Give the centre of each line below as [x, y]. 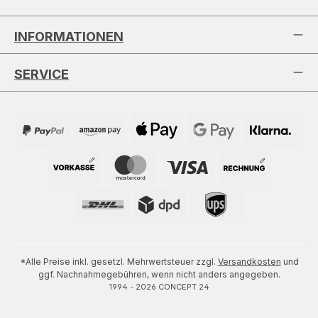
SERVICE [42, 75]
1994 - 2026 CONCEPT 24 [159, 287]
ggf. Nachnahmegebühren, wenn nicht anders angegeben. [159, 274]
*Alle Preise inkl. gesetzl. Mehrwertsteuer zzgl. [119, 262]
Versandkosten [249, 262]
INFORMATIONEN [69, 37]
